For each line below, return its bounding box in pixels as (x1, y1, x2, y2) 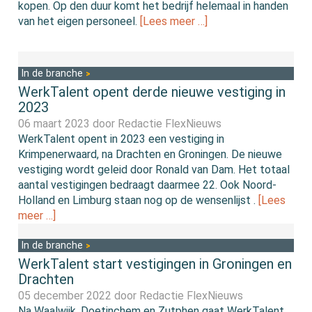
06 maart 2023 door (18, 117, 118, 131)
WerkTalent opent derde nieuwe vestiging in (18, 84, 286, 101)
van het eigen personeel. (18, 15, 141, 29)
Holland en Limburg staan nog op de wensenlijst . (18, 194, 259, 208)
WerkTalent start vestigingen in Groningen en (18, 256, 292, 273)
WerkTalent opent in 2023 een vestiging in (18, 132, 225, 146)
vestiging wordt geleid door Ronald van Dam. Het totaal (18, 163, 290, 177)
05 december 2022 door (18, 289, 140, 303)
